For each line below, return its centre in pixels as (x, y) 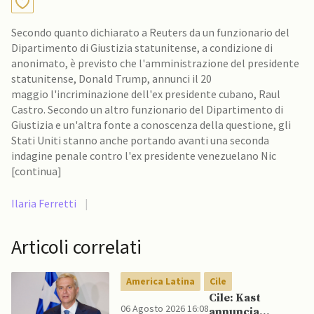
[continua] (36, 171)
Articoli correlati (76, 247)
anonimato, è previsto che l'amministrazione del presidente (155, 63)
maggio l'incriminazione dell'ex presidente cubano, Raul (146, 94)
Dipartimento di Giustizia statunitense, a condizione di (142, 48)
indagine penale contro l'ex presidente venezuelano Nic (144, 156)
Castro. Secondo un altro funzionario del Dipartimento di (147, 109)
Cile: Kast (235, 298)
